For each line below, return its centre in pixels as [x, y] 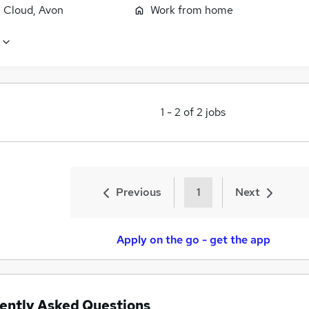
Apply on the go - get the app [193, 240]
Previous [139, 192]
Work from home [192, 10]
